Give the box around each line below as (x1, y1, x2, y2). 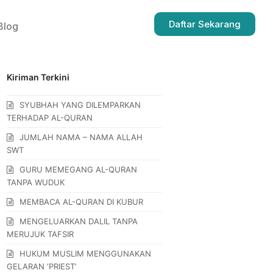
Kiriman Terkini (7, 71, 70, 82)
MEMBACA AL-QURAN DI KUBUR (19, 196, 144, 207)
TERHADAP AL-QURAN (7, 112, 93, 122)
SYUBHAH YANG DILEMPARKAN (19, 99, 141, 110)
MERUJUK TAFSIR (7, 229, 74, 239)
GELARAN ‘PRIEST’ (7, 261, 77, 271)
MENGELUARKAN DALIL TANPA (19, 216, 138, 226)
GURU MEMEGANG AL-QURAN (19, 164, 138, 174)
